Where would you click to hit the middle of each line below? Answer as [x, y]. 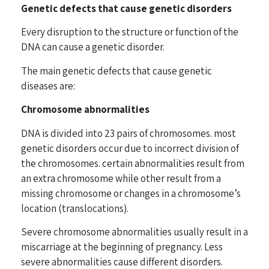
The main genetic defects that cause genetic [116, 71]
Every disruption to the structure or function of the [130, 32]
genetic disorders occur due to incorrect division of [130, 148]
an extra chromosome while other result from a [121, 178]
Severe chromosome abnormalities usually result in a [134, 231]
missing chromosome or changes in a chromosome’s [131, 193]
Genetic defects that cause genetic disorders [126, 8]
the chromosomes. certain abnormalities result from [133, 163]
